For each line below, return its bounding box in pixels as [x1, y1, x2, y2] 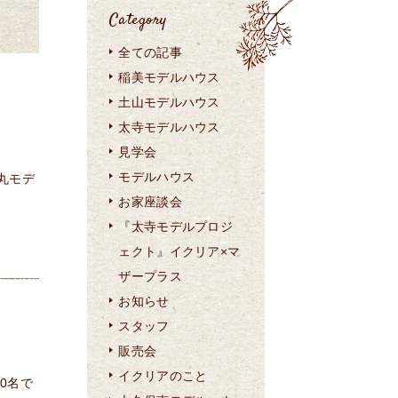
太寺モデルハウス [118, 120, 220, 134]
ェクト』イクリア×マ [118, 244, 241, 259]
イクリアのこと [118, 369, 208, 383]
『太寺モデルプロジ [118, 219, 234, 234]
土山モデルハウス [118, 95, 220, 109]
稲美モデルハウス [118, 70, 220, 84]
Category [109, 9, 167, 32]
